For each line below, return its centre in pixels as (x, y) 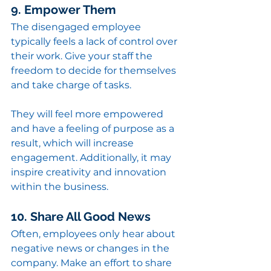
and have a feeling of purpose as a (94, 129)
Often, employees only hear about (94, 234)
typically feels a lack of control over (95, 42)
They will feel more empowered (88, 114)
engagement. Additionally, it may (92, 158)
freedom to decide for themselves (95, 71)
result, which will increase (73, 143)
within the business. (60, 187)
